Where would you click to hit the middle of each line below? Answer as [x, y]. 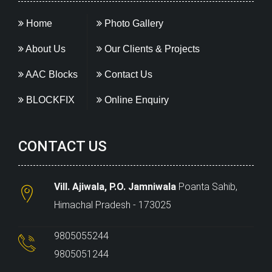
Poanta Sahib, [207, 187]
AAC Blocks [51, 74]
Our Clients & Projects [151, 49]
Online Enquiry [135, 100]
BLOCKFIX [49, 100]
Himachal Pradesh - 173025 [113, 205]
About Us [45, 49]
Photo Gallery [133, 23]
